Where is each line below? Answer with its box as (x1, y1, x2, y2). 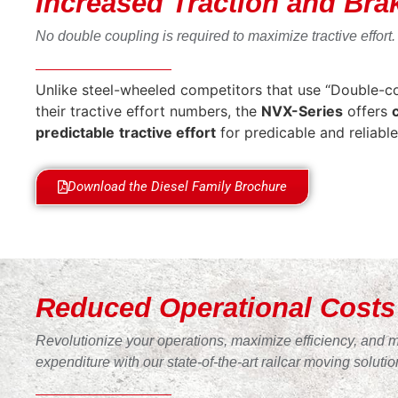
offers (343, 101, 392, 120)
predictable (36, 123, 115, 141)
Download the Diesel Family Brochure (68, 179, 287, 195)
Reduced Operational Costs (36, 292, 395, 324)
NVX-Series (261, 101, 343, 120)
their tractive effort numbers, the (36, 101, 261, 120)
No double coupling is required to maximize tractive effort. (36, 28, 395, 44)
